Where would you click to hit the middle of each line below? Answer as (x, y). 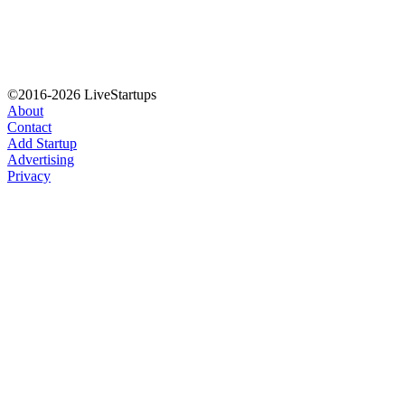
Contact (29, 127)
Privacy (29, 176)
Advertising (41, 160)
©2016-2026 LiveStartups (82, 95)
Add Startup (42, 144)
